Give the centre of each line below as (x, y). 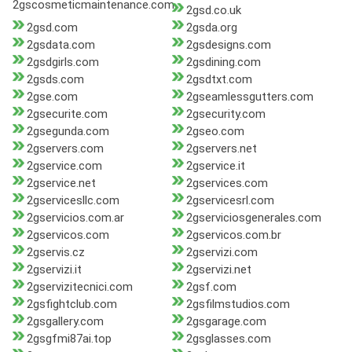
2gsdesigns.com (228, 45)
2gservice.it (215, 166)
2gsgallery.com (65, 322)
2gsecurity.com (225, 114)
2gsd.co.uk (213, 11)
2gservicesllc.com (73, 201)
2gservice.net (61, 183)
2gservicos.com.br (233, 235)
